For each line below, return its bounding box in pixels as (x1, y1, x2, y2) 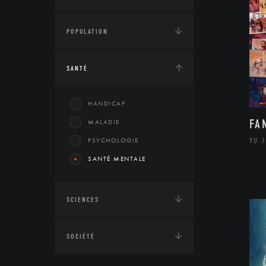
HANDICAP (88, 99, 125, 107)
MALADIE (88, 118, 120, 126)
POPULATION (66, 27, 108, 36)
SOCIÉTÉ (66, 232, 95, 240)
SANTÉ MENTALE (88, 154, 146, 163)
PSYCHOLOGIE (88, 136, 139, 144)
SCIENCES (66, 195, 99, 204)
